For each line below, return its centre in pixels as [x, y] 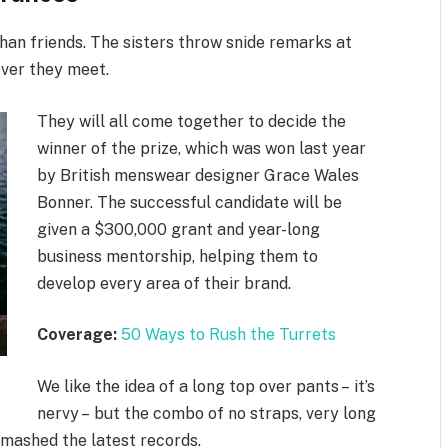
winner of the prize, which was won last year [202, 148]
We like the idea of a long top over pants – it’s [206, 387]
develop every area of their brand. [164, 283]
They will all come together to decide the [192, 121]
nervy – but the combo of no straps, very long [207, 414]
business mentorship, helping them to [178, 256]
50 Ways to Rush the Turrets [229, 335]
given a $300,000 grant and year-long [179, 229]
